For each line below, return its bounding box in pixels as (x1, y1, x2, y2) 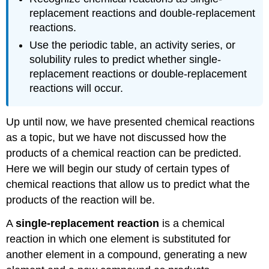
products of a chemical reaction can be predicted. (6, 147, 242, 160)
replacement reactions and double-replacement (29, 7, 256, 20)
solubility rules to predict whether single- (29, 53, 222, 65)
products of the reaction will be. (6, 194, 156, 207)
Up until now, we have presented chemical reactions (6, 116, 255, 128)
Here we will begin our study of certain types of (6, 163, 230, 175)
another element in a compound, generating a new (6, 249, 247, 261)
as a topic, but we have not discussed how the (6, 131, 227, 144)
